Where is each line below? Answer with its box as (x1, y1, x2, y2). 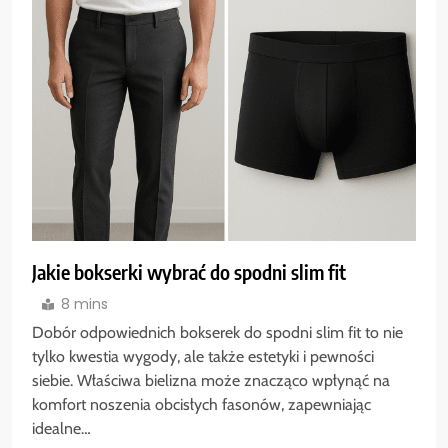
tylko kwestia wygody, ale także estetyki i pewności (32, 347, 374, 367)
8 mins (61, 294, 108, 315)
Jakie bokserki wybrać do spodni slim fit (32, 259, 346, 285)
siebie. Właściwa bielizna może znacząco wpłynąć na (32, 371, 390, 391)
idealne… (32, 419, 91, 439)
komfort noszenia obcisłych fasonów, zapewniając (32, 395, 371, 415)
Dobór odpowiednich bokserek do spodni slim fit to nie (32, 323, 403, 343)
